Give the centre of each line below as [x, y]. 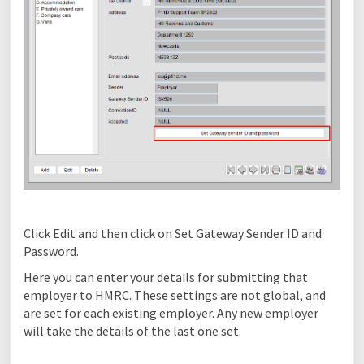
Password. [52, 251]
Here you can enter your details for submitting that [166, 277]
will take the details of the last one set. [132, 331]
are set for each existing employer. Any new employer [171, 313]
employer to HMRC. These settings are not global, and [175, 295]
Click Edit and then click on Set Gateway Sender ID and [173, 234]
